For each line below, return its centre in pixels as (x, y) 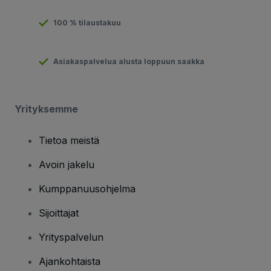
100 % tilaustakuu (87, 22)
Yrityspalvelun (71, 237)
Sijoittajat (59, 213)
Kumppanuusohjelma (87, 188)
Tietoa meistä (69, 140)
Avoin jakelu (67, 164)
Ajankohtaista (70, 261)
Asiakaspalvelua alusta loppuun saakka (129, 61)
